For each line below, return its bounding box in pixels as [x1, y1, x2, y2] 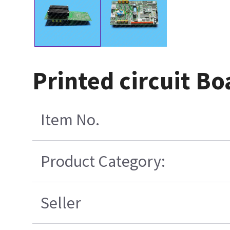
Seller [40, 193, 81, 214]
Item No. [40, 109, 100, 130]
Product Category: [40, 151, 165, 172]
